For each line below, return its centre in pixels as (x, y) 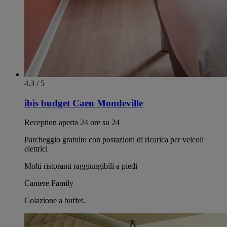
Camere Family (49, 183)
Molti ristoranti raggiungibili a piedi (81, 166)
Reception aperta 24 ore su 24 (72, 123)
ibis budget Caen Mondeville (84, 103)
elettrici (36, 149)
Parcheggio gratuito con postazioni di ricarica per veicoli (114, 140)
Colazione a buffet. (55, 201)
